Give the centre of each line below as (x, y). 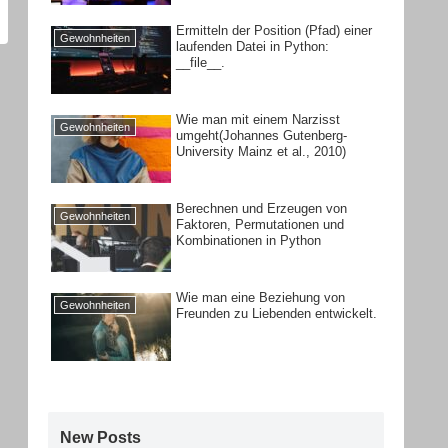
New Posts (100, 437)
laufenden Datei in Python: (253, 46)
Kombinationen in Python (249, 240)
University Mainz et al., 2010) (261, 151)
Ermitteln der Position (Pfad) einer (274, 30)
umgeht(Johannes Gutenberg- (262, 135)
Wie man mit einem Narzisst (258, 119)
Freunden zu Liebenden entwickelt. (277, 313)
